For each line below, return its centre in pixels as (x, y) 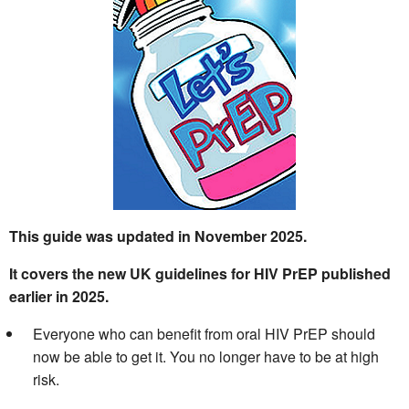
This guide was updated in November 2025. (158, 236)
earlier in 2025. (61, 297)
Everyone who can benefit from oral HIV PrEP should (204, 334)
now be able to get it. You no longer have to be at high (206, 357)
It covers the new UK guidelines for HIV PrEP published (200, 274)
